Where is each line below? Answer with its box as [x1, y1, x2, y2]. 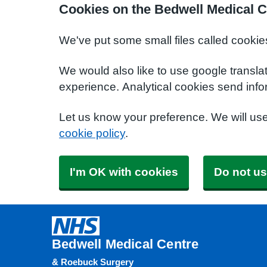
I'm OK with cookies [70, 166, 178, 178]
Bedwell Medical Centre [52, 237, 199, 250]
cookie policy [59, 128, 125, 139]
